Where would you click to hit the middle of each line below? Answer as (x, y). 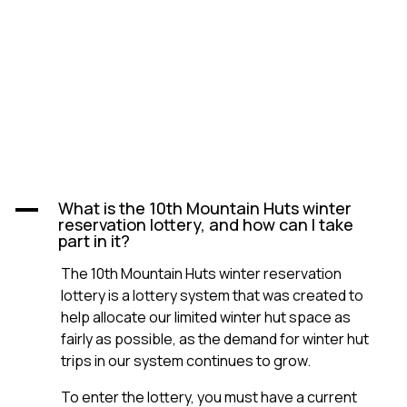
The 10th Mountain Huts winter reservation (201, 274)
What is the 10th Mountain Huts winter (205, 208)
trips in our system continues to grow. (187, 361)
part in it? (94, 241)
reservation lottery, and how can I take (206, 225)
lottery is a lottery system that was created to (212, 296)
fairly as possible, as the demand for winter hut (215, 339)
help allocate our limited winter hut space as (206, 318)
